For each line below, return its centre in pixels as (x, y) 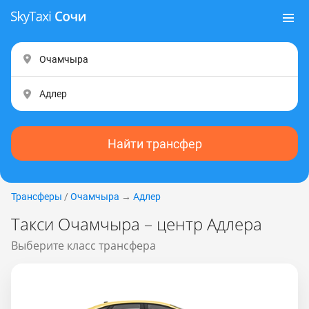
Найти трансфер (154, 143)
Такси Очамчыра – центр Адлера (137, 224)
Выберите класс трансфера (83, 246)
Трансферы (37, 197)
